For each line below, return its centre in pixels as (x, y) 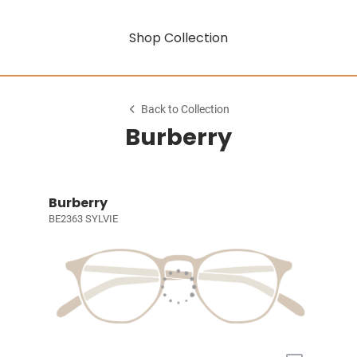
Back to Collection (186, 110)
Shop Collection (178, 37)
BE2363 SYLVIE (83, 219)
